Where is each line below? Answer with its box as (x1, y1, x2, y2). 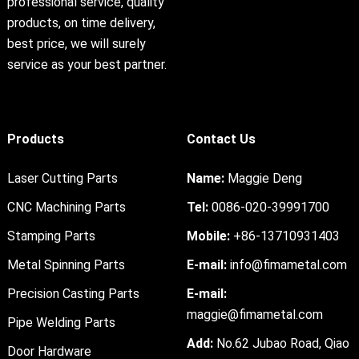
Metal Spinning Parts (6, 257, 125, 273)
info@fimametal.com (229, 257, 347, 273)
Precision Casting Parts (6, 286, 139, 302)
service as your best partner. (6, 57, 167, 73)
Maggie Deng (224, 171, 302, 187)
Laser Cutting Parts (6, 171, 118, 187)
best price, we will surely (6, 36, 146, 52)
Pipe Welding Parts (6, 315, 115, 331)
